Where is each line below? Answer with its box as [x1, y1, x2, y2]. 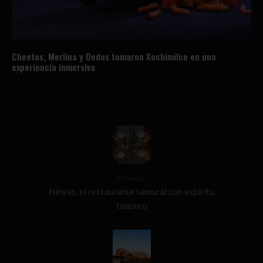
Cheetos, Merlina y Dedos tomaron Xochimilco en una [12, 50, 216, 63]
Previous [117, 174, 146, 183]
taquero [116, 200, 147, 211]
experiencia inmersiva [12, 60, 95, 74]
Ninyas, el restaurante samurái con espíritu [49, 186, 214, 197]
